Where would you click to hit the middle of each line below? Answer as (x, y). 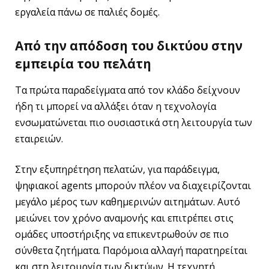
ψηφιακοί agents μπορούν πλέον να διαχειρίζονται (133, 186)
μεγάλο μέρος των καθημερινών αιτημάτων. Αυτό (128, 202)
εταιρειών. (39, 138)
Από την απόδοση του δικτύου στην (129, 46)
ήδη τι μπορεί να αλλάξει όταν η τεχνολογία (116, 106)
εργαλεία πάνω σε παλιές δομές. (87, 12)
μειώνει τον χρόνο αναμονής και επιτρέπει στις (124, 218)
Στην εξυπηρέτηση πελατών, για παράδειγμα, (117, 170)
